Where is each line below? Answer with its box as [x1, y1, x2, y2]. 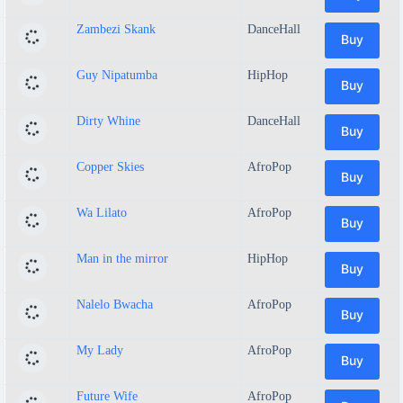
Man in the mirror [76, 251, 168, 265]
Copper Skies [76, 159, 144, 174]
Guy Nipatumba [76, 67, 157, 82]
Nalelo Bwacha [76, 297, 153, 311]
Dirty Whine [76, 113, 140, 128]
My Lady [76, 343, 123, 357]
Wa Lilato [76, 205, 127, 219]
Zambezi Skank [76, 22, 156, 36]
